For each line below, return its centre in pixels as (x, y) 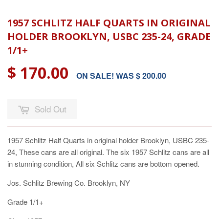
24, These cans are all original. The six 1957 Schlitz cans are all (108, 152)
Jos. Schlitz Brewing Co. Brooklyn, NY (69, 182)
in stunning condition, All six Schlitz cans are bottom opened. (103, 163)
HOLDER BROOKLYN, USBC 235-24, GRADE (109, 36)
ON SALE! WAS (106, 75)
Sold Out (51, 109)
